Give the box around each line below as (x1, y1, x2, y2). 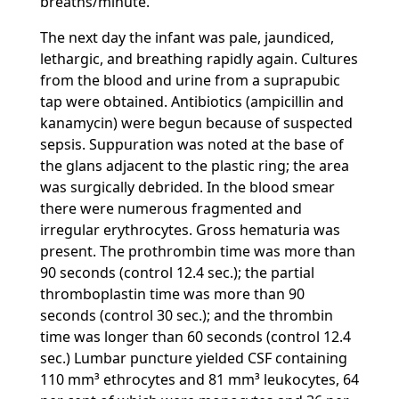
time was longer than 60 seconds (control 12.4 (39, 327, 351, 346)
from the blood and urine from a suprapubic (39, 70, 340, 90)
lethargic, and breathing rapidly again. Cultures (39, 49, 358, 69)
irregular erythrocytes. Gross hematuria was (39, 220, 340, 240)
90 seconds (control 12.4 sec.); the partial (39, 263, 314, 282)
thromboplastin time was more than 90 (39, 284, 305, 304)
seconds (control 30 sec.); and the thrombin (39, 305, 333, 325)
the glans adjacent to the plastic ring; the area (39, 156, 349, 175)
